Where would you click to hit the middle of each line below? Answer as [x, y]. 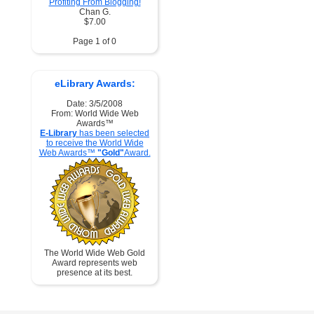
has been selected [113, 133]
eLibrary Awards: [95, 83]
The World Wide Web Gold [95, 253]
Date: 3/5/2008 [95, 104]
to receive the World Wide [95, 143]
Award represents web [95, 263]
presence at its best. [95, 273]
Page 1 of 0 [95, 41]
